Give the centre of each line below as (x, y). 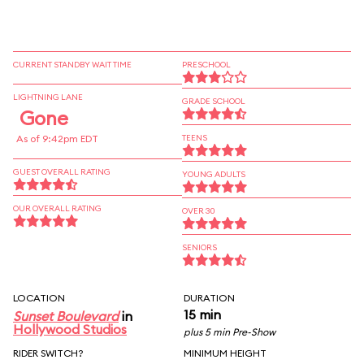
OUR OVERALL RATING (57, 208)
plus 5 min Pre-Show (230, 332)
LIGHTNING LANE (48, 97)
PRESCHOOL (206, 65)
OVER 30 (199, 211)
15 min (202, 314)
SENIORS (199, 247)
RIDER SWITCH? (48, 353)
